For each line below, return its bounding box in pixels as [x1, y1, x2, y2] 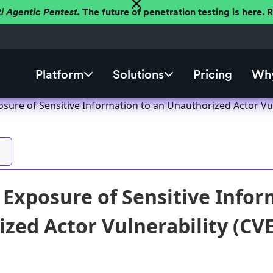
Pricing [193, 67, 232, 82]
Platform [35, 67, 83, 82]
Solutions [112, 67, 164, 82]
